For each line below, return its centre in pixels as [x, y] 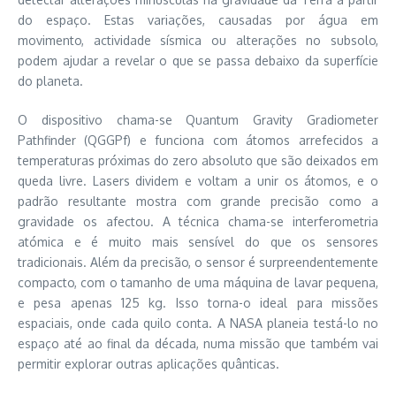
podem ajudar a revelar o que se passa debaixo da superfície [198, 60]
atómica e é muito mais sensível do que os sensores [198, 241]
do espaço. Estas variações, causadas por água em [198, 19]
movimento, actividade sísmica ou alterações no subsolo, [198, 40]
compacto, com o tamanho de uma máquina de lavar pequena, [198, 282]
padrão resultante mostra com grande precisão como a [198, 201]
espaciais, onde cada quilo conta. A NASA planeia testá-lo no [198, 323]
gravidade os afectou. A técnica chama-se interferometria [198, 221]
